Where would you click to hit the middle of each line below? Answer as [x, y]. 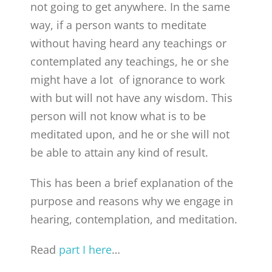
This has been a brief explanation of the [132, 182]
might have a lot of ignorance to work [128, 79]
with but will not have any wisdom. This [132, 97]
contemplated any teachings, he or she [130, 61]
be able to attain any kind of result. [120, 152]
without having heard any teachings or [129, 43]
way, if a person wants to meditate [119, 25]
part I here [86, 249]
